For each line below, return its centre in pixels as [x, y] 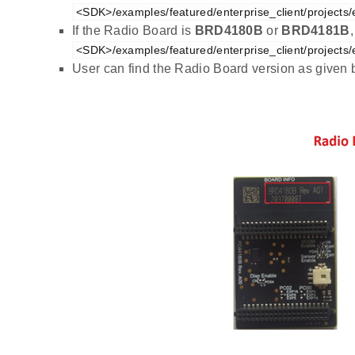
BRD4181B [316, 30]
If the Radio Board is [134, 30]
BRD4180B [229, 30]
